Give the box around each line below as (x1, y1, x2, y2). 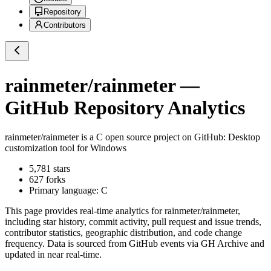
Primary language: (29, 185, 101, 196)
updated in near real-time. (5, 249, 102, 260)
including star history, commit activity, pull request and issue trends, (5, 217, 261, 227)
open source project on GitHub (103, 132, 223, 143)
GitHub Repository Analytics (5, 96, 245, 119)
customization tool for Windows (5, 143, 126, 154)
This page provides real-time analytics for (5, 206, 165, 217)
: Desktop (223, 132, 260, 143)
